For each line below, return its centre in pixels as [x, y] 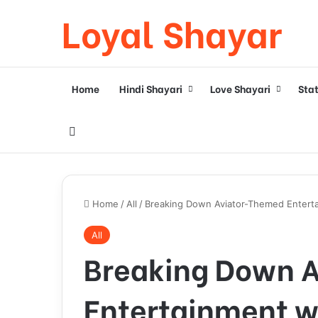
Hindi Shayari [151, 88]
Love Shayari [240, 88]
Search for [103, 131]
